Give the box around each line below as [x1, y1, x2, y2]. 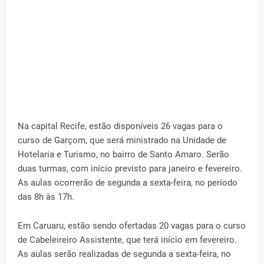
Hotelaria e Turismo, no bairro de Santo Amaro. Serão [18, 149, 229, 160]
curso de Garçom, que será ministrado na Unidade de [18, 135, 226, 146]
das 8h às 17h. [18, 192, 74, 202]
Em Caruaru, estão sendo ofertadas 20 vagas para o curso [18, 220, 246, 231]
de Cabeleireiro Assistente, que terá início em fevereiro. [18, 235, 237, 245]
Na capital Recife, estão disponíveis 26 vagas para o [18, 121, 223, 131]
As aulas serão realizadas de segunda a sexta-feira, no [18, 249, 231, 259]
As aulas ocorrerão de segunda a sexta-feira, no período [18, 177, 237, 188]
